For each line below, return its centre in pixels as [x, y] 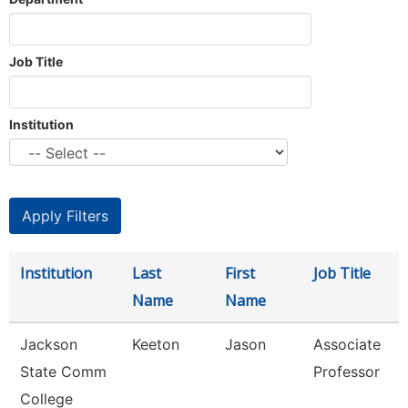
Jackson [49, 344]
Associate [347, 344]
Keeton [156, 344]
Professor [347, 372]
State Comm [63, 372]
